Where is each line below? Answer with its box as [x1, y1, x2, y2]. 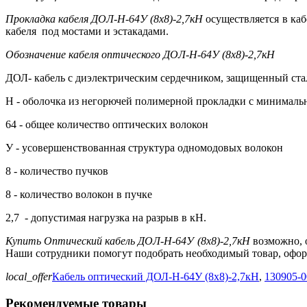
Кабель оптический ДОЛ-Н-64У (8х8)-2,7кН [52, 271, 259, 283]
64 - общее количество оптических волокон [5, 119, 208, 131]
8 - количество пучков [5, 165, 111, 177]
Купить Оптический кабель [5, 235, 138, 247]
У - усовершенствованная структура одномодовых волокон [5, 142, 283, 154]
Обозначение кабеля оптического [5, 49, 163, 61]
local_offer [5, 271, 52, 283]
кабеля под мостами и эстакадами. [5, 25, 169, 38]
